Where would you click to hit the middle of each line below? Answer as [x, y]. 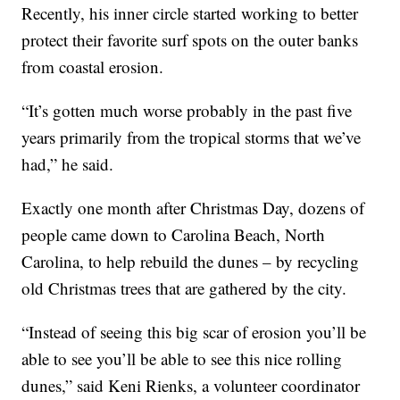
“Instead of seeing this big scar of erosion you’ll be [194, 332]
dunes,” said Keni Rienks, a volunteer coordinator [191, 386]
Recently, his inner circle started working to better [190, 13]
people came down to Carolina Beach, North [174, 235]
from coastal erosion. [93, 67]
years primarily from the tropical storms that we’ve [192, 137]
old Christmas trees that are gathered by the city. [184, 288]
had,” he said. [68, 164]
